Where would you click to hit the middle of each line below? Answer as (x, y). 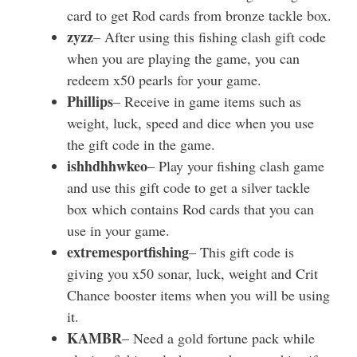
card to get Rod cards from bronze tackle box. (199, 16)
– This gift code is (241, 252)
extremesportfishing (128, 252)
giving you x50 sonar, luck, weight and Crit (192, 274)
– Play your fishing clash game (236, 166)
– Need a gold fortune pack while (218, 338)
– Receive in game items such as (207, 102)
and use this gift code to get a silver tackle (188, 188)
